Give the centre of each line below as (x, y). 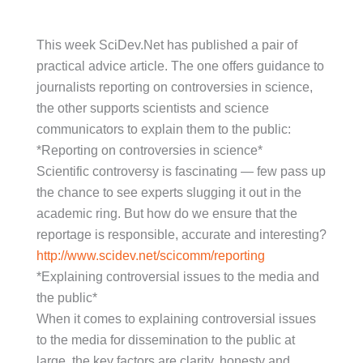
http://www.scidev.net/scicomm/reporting (151, 256)
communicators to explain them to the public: (164, 129)
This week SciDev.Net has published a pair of (167, 45)
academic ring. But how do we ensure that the (167, 214)
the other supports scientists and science (153, 108)
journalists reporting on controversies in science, (175, 87)
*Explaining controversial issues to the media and (178, 277)
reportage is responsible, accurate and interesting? (181, 235)
